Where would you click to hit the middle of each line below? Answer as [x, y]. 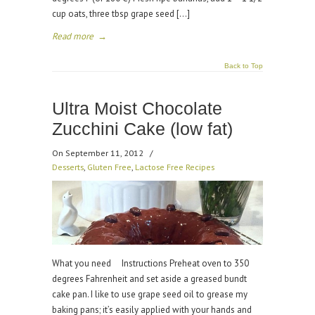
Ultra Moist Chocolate [137, 109]
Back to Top [244, 66]
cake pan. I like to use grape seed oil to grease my [150, 294]
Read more [73, 36]
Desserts [68, 167]
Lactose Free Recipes [175, 167]
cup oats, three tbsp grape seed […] [121, 14]
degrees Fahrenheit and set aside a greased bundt [149, 279]
